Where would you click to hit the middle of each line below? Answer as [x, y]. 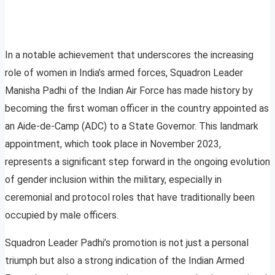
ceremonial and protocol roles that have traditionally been [130, 198]
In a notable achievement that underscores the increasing [129, 55]
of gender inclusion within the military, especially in [113, 180]
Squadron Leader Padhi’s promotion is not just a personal [127, 243]
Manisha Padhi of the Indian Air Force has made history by [129, 91]
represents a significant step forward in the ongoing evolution [137, 162]
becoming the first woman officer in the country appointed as [137, 109]
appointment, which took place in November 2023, [113, 144]
